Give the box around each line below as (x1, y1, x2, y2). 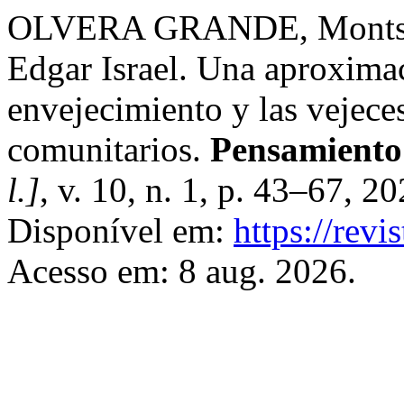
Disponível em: (7, 211, 234, 250)
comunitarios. (7, 130, 210, 169)
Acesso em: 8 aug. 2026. (7, 252, 356, 290)
